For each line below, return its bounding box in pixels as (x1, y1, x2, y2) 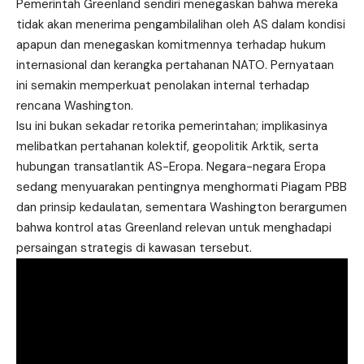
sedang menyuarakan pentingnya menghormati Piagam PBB (16, 179, 347, 196)
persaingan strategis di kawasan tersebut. (16, 240, 252, 257)
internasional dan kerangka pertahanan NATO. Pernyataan (16, 57, 334, 74)
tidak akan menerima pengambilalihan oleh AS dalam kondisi (16, 16, 345, 33)
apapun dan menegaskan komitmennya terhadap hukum (16, 37, 326, 54)
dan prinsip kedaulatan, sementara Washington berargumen (16, 199, 347, 216)
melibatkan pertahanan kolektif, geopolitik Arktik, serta (16, 138, 318, 155)
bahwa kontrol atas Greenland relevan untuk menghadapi (16, 219, 331, 236)
